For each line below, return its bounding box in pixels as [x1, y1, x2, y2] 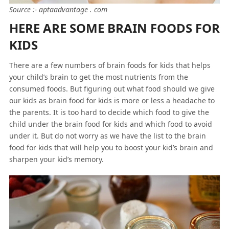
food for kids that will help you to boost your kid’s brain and [9, 143, 213, 152]
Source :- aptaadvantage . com [9, 5, 107, 14]
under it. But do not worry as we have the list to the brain [9, 131, 206, 141]
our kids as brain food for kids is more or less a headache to [9, 96, 215, 105]
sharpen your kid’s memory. [9, 154, 104, 164]
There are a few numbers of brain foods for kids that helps [9, 60, 211, 70]
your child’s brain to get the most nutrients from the [9, 72, 188, 82]
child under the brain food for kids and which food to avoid [9, 119, 212, 129]
